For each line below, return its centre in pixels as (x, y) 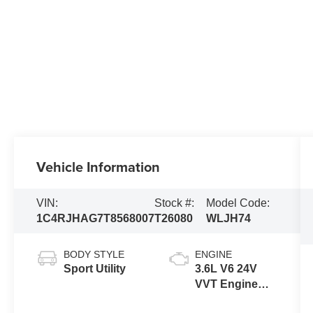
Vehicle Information (99, 166)
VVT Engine (226, 284)
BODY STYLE (94, 254)
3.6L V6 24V (226, 268)
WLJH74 (229, 218)
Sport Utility (95, 268)
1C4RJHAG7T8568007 (96, 218)
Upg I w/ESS (227, 299)
